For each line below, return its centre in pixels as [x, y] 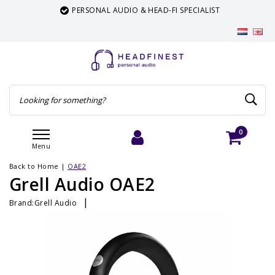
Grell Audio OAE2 [82, 184]
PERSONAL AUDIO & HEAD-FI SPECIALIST [144, 10]
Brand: [22, 203]
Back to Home [34, 166]
